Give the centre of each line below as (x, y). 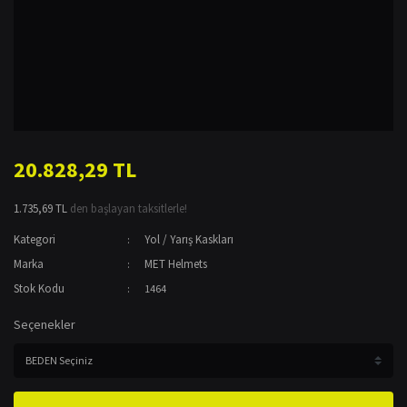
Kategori (35, 239)
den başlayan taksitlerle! (127, 208)
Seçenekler (45, 324)
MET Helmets (176, 264)
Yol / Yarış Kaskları (189, 239)
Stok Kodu (39, 288)
